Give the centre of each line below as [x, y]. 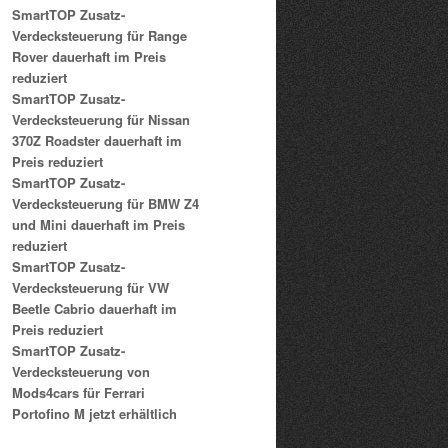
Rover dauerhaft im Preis [89, 56]
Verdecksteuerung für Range [99, 35]
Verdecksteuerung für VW [90, 287]
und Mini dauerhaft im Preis [98, 224]
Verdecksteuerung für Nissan [101, 119]
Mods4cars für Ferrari [78, 392]
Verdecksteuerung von [81, 371]
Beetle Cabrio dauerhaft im [94, 308]
